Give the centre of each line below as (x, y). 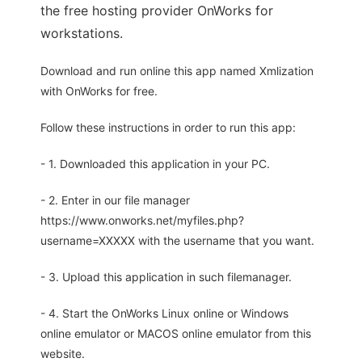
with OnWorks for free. (99, 91)
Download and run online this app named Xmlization (177, 71)
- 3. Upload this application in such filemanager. (166, 277)
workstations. (82, 34)
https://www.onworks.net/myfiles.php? (142, 221)
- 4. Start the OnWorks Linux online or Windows (164, 314)
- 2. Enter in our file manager (115, 200)
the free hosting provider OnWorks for (157, 11)
